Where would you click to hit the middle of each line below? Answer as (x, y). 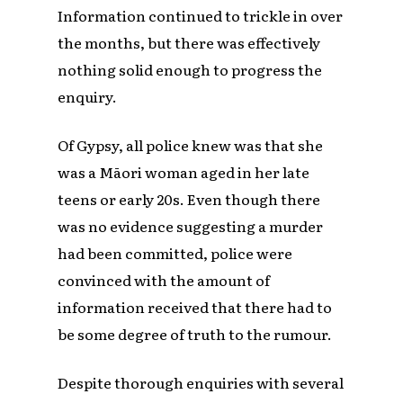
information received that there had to (195, 307)
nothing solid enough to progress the (190, 70)
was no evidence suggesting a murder (191, 226)
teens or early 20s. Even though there (189, 199)
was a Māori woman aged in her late (184, 172)
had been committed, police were (175, 253)
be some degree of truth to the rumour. (195, 334)
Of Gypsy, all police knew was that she (191, 145)
